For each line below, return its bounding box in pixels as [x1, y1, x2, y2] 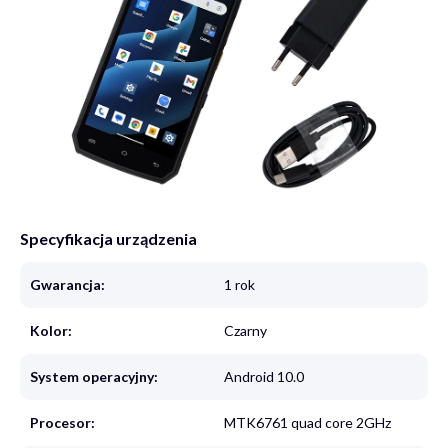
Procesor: [30, 414, 96, 432]
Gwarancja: [30, 276, 106, 294]
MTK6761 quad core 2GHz [223, 414, 391, 432]
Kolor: [30, 322, 73, 340]
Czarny [223, 322, 267, 340]
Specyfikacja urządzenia [20, 229, 198, 249]
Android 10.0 [223, 368, 304, 386]
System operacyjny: [30, 368, 159, 386]
